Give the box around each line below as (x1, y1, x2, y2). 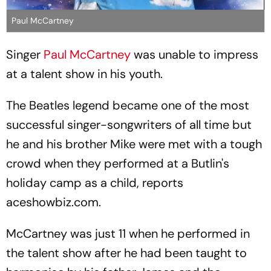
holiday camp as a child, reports (6, 174, 183, 191)
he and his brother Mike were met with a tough (6, 135, 262, 152)
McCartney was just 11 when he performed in (6, 225, 250, 241)
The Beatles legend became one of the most (6, 97, 249, 113)
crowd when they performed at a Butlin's (6, 155, 229, 171)
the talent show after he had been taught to (6, 244, 247, 261)
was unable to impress (131, 46, 258, 62)
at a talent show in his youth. (6, 65, 163, 82)
